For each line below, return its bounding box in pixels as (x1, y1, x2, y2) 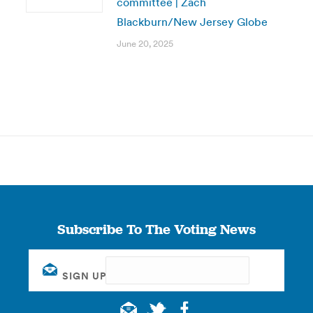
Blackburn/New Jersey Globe (116, 15, 268, 29)
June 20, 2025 (116, 38, 173, 50)
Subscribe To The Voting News (57, 220, 256, 238)
